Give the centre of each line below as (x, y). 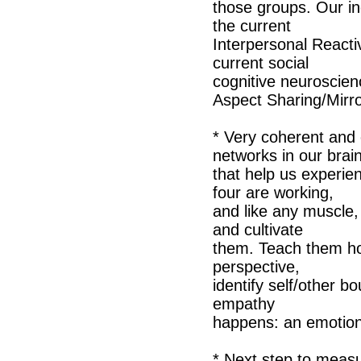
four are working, (273, 193)
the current (252, 26)
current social (261, 63)
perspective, (256, 267)
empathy (244, 304)
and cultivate (258, 230)
